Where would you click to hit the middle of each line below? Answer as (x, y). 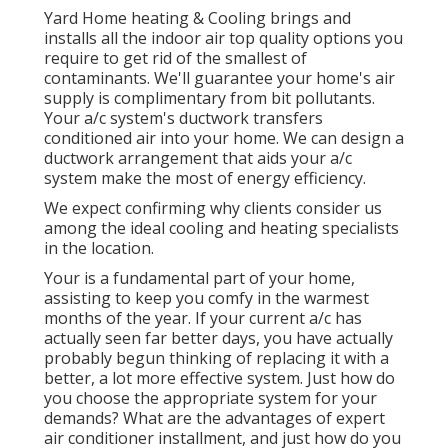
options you (356, 37)
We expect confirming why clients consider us (213, 207)
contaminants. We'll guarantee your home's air (219, 77)
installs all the (97, 37)
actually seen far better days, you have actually (218, 337)
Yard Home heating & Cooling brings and (197, 17)
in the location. (99, 247)
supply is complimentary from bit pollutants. (209, 97)
